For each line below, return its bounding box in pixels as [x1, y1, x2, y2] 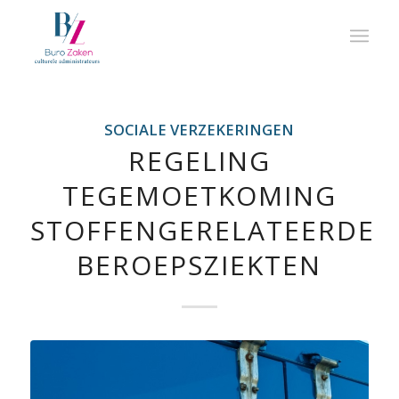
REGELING [127, 142, 271, 179]
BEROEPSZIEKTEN [77, 247, 322, 283]
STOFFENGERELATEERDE [29, 212, 375, 248]
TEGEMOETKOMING [61, 177, 337, 214]
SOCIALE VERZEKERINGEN [104, 119, 295, 140]
